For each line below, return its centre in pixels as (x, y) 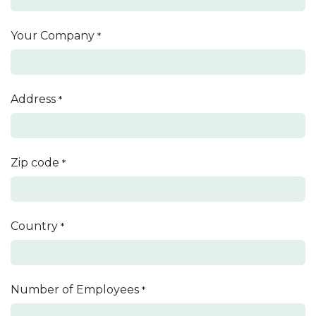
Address (33, 99)
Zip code (35, 162)
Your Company (53, 35)
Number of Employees (75, 289)
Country (34, 226)
